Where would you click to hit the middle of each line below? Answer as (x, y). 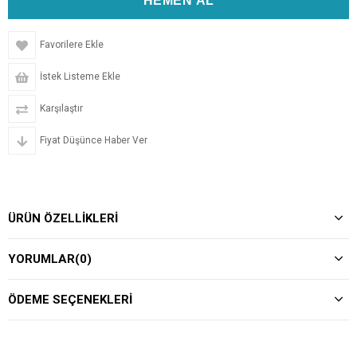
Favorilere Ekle (72, 45)
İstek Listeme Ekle (80, 76)
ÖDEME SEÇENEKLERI (70, 300)
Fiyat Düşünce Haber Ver (94, 140)
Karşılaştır (61, 108)
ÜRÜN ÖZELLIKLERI (63, 218)
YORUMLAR (41, 259)
